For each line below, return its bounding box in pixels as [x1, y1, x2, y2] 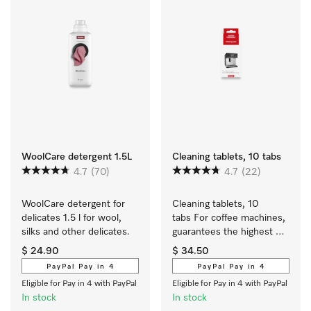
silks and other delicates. [22, 227, 130, 237]
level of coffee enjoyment [172, 241, 283, 251]
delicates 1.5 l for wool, [22, 213, 121, 223]
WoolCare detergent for [22, 199, 125, 209]
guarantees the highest [172, 227, 273, 237]
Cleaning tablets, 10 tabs [172, 152, 281, 162]
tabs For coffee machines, [172, 213, 285, 223]
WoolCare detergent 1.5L [22, 152, 132, 162]
